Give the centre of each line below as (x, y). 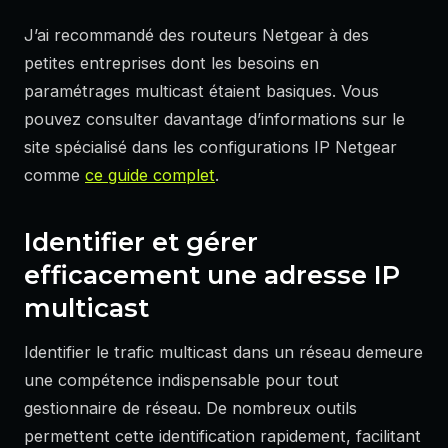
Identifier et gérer (141, 241)
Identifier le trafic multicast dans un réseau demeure (223, 352)
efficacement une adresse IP (212, 274)
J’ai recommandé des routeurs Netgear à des (196, 35)
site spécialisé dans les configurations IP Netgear (210, 147)
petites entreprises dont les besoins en (171, 63)
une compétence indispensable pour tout (181, 380)
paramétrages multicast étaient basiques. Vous (201, 91)
